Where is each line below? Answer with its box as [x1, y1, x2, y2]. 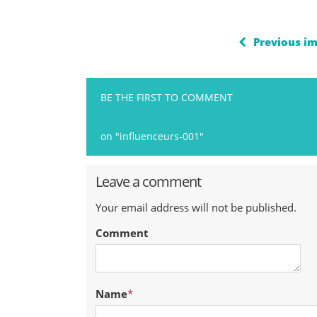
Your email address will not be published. [95, 200, 296, 214]
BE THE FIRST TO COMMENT [100, 91, 233, 104]
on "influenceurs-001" [100, 129, 204, 143]
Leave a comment [95, 172, 201, 191]
